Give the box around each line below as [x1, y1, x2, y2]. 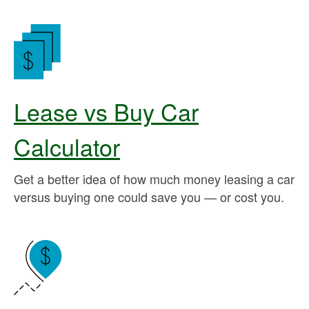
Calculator [14, 130, 120, 163]
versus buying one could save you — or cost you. [14, 188, 284, 206]
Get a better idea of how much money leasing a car [14, 170, 295, 188]
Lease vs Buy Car [14, 94, 199, 128]
